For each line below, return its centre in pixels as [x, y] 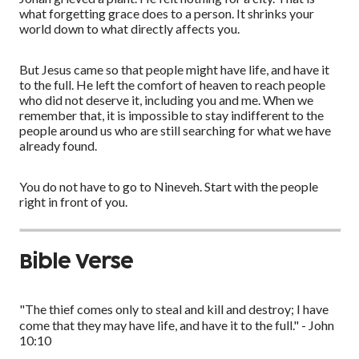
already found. [58, 146]
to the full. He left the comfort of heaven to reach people [172, 85]
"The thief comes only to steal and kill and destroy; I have [174, 309]
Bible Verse [76, 262]
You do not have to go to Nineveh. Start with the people [169, 187]
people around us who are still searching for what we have [175, 131]
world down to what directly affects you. [129, 29]
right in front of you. [73, 202]
